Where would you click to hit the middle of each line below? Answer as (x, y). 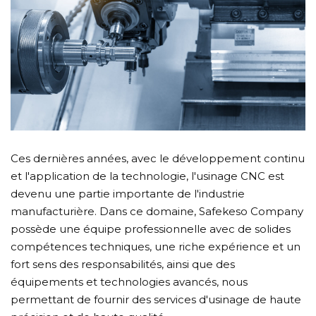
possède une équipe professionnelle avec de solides (151, 229)
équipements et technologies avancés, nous (129, 282)
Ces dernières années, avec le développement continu (158, 159)
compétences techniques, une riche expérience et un (156, 247)
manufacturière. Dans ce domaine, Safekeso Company (157, 212)
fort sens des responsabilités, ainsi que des (123, 265)
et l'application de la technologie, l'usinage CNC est (147, 176)
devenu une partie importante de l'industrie (128, 194)
